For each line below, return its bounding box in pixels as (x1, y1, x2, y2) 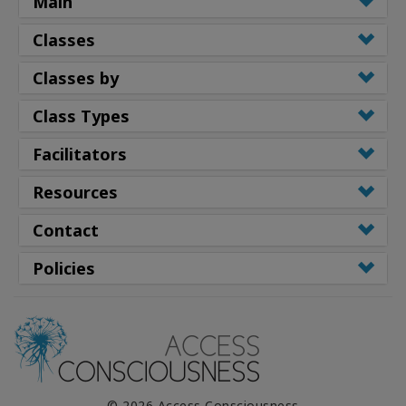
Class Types (33, 105, 130, 128)
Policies (33, 257, 95, 280)
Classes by (33, 67, 119, 90)
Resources (33, 181, 118, 204)
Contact (33, 219, 99, 242)
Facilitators (33, 143, 127, 166)
